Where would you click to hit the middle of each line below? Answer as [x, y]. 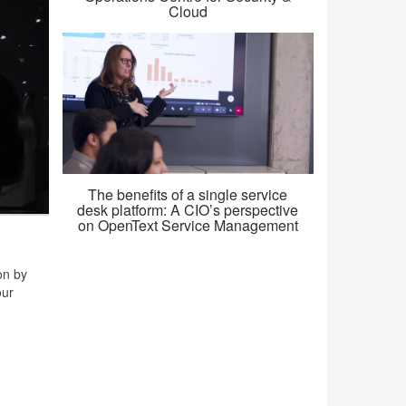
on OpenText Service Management [188, 226]
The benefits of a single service [188, 195]
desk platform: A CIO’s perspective [188, 210]
